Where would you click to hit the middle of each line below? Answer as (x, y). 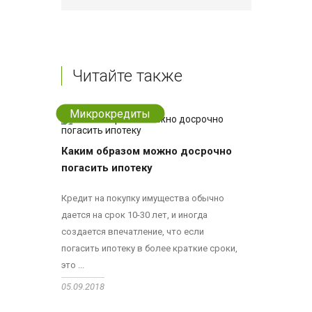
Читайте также (127, 76)
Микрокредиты (110, 114)
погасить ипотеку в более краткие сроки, (149, 248)
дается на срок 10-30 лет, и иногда (134, 215)
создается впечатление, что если (132, 232)
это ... (72, 265)
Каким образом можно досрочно (146, 151)
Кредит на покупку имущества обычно (142, 198)
